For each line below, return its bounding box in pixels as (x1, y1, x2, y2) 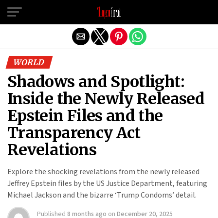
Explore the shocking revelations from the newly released (7, 166, 200, 177)
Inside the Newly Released (7, 89, 204, 109)
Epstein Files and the (7, 106, 163, 126)
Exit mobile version (73, 6, 145, 16)
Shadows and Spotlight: (7, 72, 184, 91)
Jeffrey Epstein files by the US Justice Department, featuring (7, 178, 207, 189)
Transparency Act (7, 123, 141, 143)
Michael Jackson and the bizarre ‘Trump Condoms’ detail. (7, 190, 197, 200)
